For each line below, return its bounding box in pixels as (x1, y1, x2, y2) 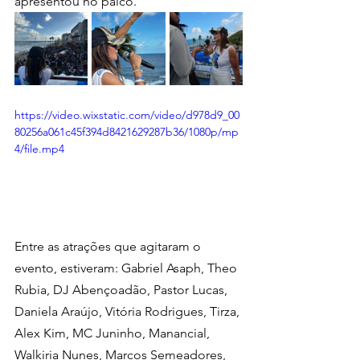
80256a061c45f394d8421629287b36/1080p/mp (14, 124, 239, 139)
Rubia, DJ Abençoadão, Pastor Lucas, (14, 281, 231, 297)
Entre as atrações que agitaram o (14, 238, 204, 254)
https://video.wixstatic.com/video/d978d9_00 (14, 107, 239, 122)
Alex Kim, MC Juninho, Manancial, (14, 325, 213, 341)
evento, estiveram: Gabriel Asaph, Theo (14, 260, 240, 276)
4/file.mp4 (14, 141, 64, 156)
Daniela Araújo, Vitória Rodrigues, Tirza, (14, 303, 243, 319)
